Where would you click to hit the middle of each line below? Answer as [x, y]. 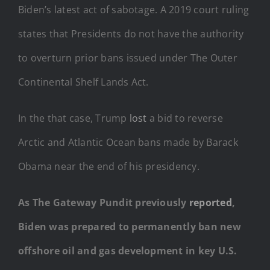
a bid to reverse [185, 118]
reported [210, 202]
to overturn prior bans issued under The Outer [128, 58]
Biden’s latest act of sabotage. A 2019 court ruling [134, 9]
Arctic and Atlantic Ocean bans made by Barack [128, 142]
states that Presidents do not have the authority [131, 33]
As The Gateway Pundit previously [104, 202]
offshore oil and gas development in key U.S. [128, 250]
